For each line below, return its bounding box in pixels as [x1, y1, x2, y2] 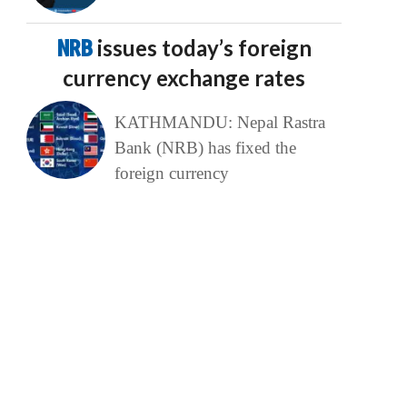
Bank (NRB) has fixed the [114, 138, 296, 158]
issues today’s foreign [96, 35, 312, 62]
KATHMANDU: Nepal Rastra [114, 113, 325, 133]
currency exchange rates [63, 65, 306, 92]
